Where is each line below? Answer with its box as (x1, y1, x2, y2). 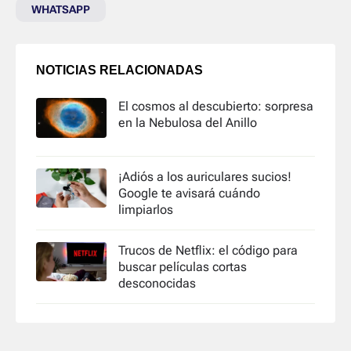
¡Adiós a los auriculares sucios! (118, 168, 291, 184)
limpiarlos (118, 201, 173, 217)
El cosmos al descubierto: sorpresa (118, 99, 313, 114)
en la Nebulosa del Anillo (118, 115, 257, 131)
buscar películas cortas (118, 259, 247, 274)
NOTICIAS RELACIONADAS (36, 63, 203, 78)
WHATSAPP (31, 3, 90, 16)
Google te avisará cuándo (118, 185, 260, 201)
